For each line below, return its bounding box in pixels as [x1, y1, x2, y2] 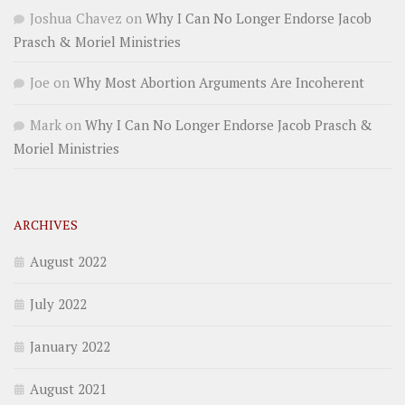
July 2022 [30, 294, 87, 313]
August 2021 [30, 379, 107, 398]
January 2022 [30, 336, 110, 355]
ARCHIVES [14, 215, 78, 233]
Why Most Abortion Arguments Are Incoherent [73, 72, 364, 91]
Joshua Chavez [30, 8, 122, 27]
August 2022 [30, 251, 107, 270]
